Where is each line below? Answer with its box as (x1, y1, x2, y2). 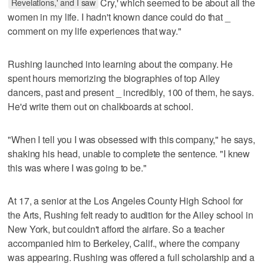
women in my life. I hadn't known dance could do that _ (8, 9, 230, 24)
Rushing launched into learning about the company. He (8, 57, 233, 71)
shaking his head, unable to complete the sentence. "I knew (8, 146, 250, 160)
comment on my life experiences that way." (8, 24, 181, 38)
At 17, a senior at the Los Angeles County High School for (8, 193, 243, 207)
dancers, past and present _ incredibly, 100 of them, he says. (8, 85, 254, 99)
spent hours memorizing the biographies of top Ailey (8, 71, 220, 85)
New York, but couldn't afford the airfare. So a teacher (8, 222, 225, 236)
